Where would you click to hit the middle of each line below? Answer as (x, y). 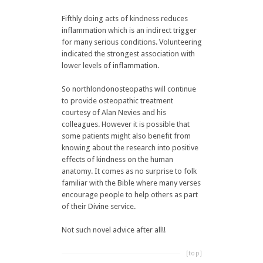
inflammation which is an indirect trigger (129, 30)
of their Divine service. (98, 206)
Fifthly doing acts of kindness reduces (124, 18)
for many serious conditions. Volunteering (131, 42)
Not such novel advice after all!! (113, 230)
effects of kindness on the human (117, 159)
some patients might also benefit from (126, 136)
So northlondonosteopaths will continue (129, 89)
